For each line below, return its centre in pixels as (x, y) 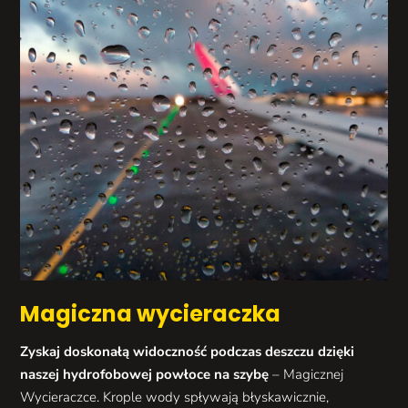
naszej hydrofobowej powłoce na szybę (145, 375)
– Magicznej (306, 375)
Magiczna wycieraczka (151, 314)
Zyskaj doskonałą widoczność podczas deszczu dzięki (188, 352)
